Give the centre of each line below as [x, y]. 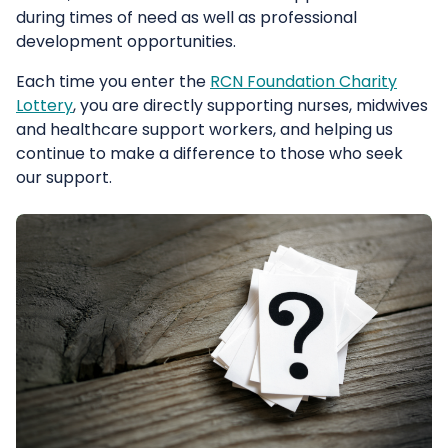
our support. [68, 178]
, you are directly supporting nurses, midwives [250, 106]
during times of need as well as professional [186, 18]
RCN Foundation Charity [303, 82]
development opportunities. [128, 42]
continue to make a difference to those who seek [209, 154]
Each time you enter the [113, 82]
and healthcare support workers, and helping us [204, 130]
